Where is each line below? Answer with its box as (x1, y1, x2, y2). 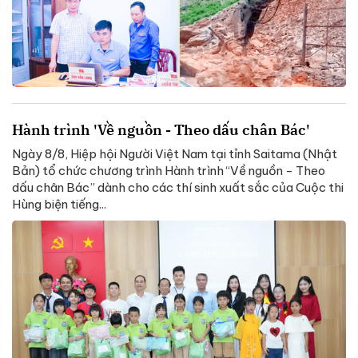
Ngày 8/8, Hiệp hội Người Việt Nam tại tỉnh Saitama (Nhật (12, 146, 337, 162)
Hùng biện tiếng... (12, 197, 106, 213)
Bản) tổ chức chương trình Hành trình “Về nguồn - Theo (12, 163, 325, 179)
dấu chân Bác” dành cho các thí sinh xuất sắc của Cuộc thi (12, 180, 344, 196)
